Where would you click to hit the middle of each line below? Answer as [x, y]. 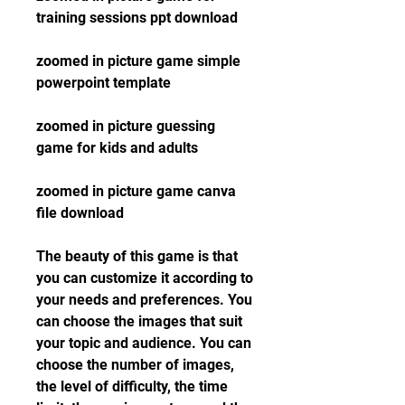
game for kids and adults [117, 148]
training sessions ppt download [137, 18]
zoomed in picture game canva [136, 191]
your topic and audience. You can [144, 343]
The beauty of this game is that [137, 256]
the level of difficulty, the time [132, 386]
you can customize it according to [145, 278]
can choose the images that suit [139, 321]
